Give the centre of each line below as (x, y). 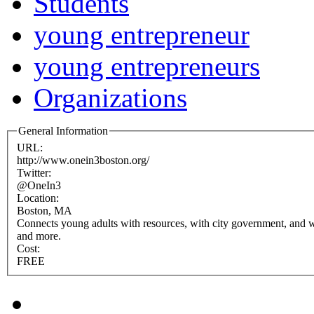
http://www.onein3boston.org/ (83, 160)
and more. (39, 236)
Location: (39, 198)
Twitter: (35, 173)
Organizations (110, 98)
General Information (63, 131)
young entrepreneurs (147, 67)
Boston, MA (45, 211)
